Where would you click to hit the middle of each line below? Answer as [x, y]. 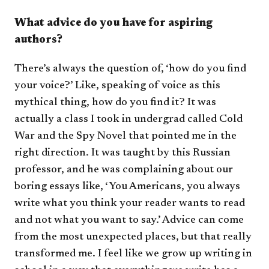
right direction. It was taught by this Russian [122, 153]
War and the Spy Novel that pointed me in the [125, 137]
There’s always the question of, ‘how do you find [130, 69]
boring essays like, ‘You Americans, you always [127, 187]
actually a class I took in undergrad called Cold [128, 120]
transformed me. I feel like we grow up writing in [133, 254]
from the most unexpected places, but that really [133, 237]
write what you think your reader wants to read [130, 204]
